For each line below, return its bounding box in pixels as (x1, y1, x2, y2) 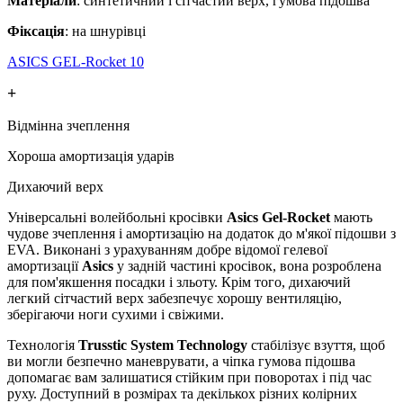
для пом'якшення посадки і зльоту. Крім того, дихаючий (7, 273, 351, 290)
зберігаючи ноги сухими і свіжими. (7, 306, 224, 322)
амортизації (7, 257, 78, 273)
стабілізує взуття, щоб (247, 336, 385, 353)
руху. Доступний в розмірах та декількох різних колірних (7, 385, 357, 401)
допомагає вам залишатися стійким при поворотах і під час (7, 369, 372, 385)
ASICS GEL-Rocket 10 (7, 53, 144, 69)
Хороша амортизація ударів (7, 148, 175, 164)
